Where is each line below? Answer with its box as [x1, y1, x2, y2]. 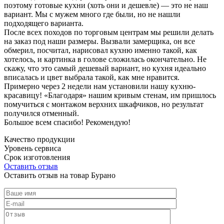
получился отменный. [4, 108, 79, 117]
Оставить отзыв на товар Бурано [4, 170, 115, 179]
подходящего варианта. [4, 18, 83, 27]
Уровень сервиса [4, 143, 61, 152]
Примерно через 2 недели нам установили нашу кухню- [4, 81, 195, 90]
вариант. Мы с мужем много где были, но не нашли [4, 9, 180, 18]
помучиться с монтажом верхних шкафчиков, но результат [4, 99, 203, 108]
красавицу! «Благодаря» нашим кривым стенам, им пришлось [4, 90, 216, 99]
